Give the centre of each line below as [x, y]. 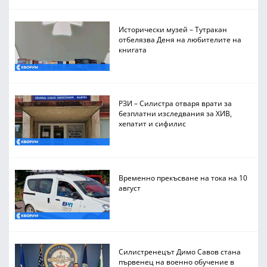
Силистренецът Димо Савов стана [180, 252]
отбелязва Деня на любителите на [180, 39]
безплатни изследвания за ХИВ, [176, 114]
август [130, 187]
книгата [133, 49]
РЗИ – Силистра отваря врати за [176, 103]
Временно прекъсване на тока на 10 [183, 177]
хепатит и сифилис [153, 124]
